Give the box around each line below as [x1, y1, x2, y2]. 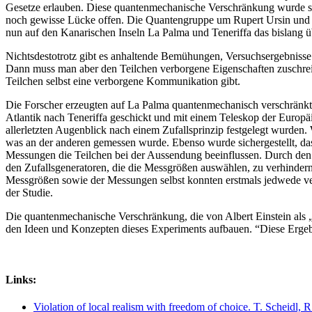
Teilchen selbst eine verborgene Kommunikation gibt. [6, 75, 240, 87]
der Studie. [6, 186, 53, 198]
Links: [6, 274, 36, 286]
